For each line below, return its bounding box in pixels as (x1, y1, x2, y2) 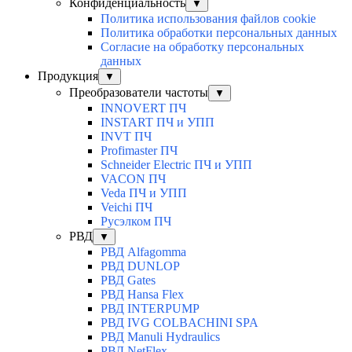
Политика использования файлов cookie (101, 12, 316, 26)
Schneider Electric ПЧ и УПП (101, 158, 252, 172)
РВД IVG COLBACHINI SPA (101, 316, 258, 330)
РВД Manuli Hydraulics (101, 330, 220, 344)
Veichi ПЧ (101, 200, 152, 214)
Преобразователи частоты (69, 86, 208, 100)
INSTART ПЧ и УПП (101, 115, 214, 130)
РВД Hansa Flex (101, 288, 184, 302)
